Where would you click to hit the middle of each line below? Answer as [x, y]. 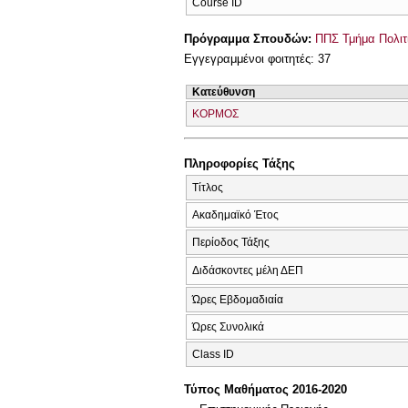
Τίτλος [208, 187]
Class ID [213, 354]
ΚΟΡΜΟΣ [215, 113]
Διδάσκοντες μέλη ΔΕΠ [248, 270]
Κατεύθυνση [224, 92]
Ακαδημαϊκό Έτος [235, 214]
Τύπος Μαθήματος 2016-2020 [265, 390]
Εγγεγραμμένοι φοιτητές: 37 [257, 59]
